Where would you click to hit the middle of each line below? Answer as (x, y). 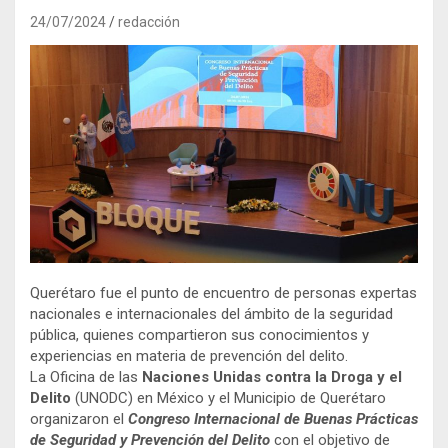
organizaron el (79, 419)
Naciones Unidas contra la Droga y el (272, 377)
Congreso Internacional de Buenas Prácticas (273, 419)
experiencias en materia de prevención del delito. (189, 356)
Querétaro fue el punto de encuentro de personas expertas (223, 293)
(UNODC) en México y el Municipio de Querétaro (228, 398)
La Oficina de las (86, 377)
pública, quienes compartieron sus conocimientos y (199, 335)
